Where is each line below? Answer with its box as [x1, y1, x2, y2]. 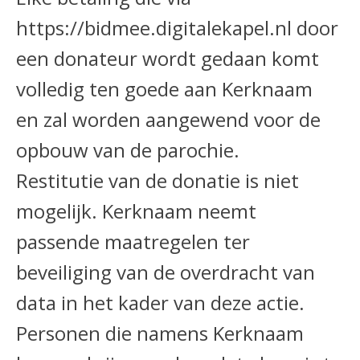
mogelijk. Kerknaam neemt [16, 197, 256, 224]
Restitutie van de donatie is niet [16, 166, 299, 194]
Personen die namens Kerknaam [16, 319, 304, 346]
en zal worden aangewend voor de [16, 105, 321, 133]
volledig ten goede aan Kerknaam [16, 75, 317, 102]
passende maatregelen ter [16, 227, 250, 255]
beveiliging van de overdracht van [16, 258, 315, 285]
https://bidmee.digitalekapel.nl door [16, 14, 338, 41]
